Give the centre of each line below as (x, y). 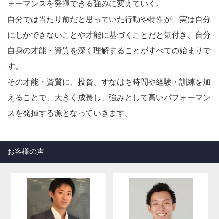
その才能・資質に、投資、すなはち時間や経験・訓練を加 (109, 82)
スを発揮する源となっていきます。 (70, 113)
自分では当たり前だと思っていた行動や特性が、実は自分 (109, 20)
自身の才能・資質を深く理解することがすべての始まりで (109, 51)
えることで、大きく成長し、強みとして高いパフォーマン (109, 98)
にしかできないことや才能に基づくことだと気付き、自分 (109, 35)
